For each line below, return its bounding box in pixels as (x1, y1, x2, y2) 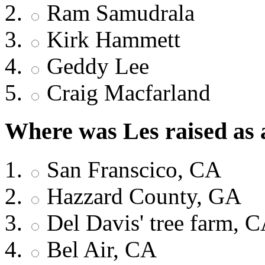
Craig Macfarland (41, 80, 211, 106)
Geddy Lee (41, 53, 149, 79)
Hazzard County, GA (41, 183, 241, 209)
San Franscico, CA (41, 156, 221, 182)
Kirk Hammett (41, 27, 180, 53)
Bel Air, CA (41, 236, 157, 262)
